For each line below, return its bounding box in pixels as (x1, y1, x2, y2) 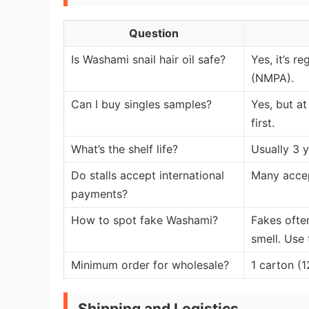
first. (251, 116, 275, 130)
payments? (71, 187, 128, 201)
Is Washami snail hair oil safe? (71, 52, 226, 66)
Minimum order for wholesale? (71, 258, 229, 272)
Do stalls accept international (71, 168, 224, 182)
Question (129, 26, 179, 40)
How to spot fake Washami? (71, 213, 218, 227)
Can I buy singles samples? (71, 97, 212, 111)
